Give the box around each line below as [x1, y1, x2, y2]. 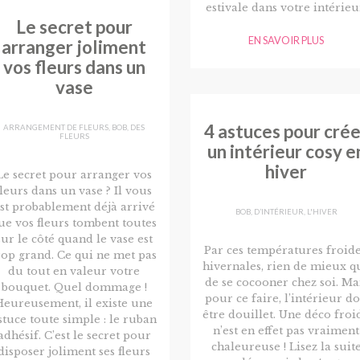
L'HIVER [306, 207, 337, 217]
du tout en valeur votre [8, 265, 140, 278]
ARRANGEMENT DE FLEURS [3, 123, 108, 133]
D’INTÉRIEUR [253, 207, 304, 217]
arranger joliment [2, 35, 146, 58]
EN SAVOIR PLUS [248, 33, 324, 47]
